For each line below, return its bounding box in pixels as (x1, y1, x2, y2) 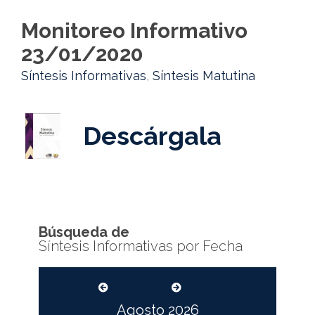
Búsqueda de (39, 224, 129, 240)
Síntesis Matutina (153, 68, 255, 83)
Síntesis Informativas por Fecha (39, 238, 243, 255)
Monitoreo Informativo (21, 18, 247, 43)
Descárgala (83, 121, 222, 150)
